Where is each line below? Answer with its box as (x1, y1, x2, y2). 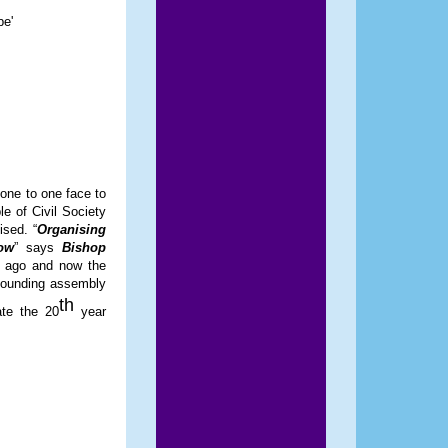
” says (13, 240, 62, 255)
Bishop (62, 240, 106, 255)
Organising (37, 222, 106, 237)
